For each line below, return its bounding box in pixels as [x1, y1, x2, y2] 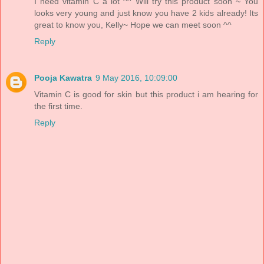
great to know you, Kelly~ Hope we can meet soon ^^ [34, 20, 232, 30]
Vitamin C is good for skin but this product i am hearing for [34, 90, 258, 100]
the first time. [34, 101, 82, 111]
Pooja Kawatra [34, 73, 92, 83]
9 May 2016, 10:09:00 [95, 73, 177, 83]
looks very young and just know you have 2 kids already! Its [34, 8, 258, 18]
